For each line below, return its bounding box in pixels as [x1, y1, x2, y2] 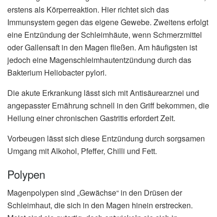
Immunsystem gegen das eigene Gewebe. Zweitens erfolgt [7, 16, 208, 28]
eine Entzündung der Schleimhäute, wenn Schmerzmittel [7, 29, 202, 41]
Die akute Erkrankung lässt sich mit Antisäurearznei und [7, 87, 199, 99]
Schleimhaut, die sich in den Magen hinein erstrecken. [7, 200, 193, 211]
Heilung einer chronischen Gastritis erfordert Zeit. [7, 112, 175, 124]
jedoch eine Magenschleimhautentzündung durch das [7, 54, 191, 66]
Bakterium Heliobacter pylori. [7, 67, 107, 78]
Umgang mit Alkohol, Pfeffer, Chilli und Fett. [7, 145, 157, 157]
